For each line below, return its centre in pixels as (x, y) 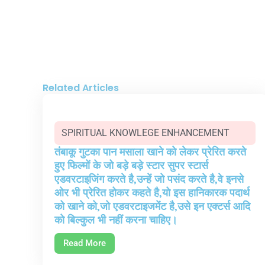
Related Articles (81, 88)
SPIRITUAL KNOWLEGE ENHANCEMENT (146, 133)
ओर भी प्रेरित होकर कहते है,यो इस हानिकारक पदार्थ (152, 193)
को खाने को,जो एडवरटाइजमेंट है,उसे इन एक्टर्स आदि (152, 206)
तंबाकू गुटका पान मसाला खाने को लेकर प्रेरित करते (150, 152)
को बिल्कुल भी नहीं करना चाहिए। (116, 220)
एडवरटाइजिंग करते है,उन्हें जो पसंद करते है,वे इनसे (149, 179)
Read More (85, 243)
